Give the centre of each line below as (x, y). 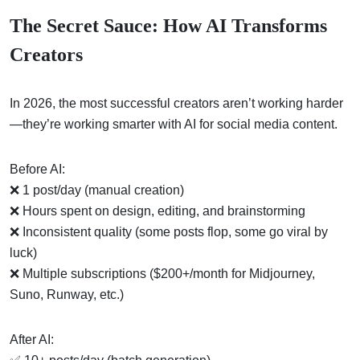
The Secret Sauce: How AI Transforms (168, 25)
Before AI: (37, 169)
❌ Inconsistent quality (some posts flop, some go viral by (169, 231)
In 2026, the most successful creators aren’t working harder (176, 103)
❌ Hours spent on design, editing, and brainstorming (157, 211)
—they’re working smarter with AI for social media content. (174, 124)
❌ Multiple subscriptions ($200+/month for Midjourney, (162, 273)
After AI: (32, 339)
